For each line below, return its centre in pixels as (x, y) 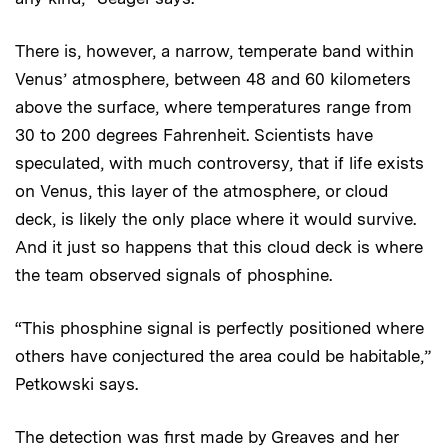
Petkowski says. (76, 384)
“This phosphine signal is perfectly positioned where (219, 328)
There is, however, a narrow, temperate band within (214, 51)
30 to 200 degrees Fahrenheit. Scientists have (194, 135)
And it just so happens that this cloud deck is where (219, 247)
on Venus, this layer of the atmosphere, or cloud (201, 191)
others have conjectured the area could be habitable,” (223, 356)
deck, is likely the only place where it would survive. (215, 219)
